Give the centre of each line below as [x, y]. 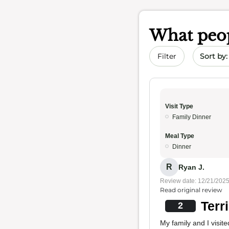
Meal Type [180, 136]
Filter [167, 56]
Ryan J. [191, 167]
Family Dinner [192, 117]
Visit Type [179, 106]
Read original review [191, 190]
